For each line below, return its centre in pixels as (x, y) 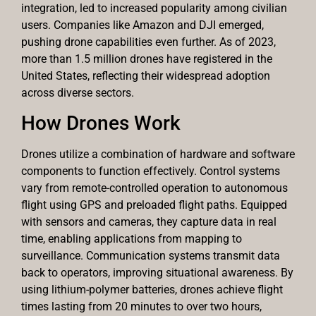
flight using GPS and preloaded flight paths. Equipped (154, 205)
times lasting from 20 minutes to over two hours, (141, 307)
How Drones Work (101, 123)
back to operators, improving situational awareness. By (157, 273)
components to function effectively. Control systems (151, 171)
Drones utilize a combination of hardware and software (158, 154)
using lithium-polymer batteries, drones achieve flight (152, 290)
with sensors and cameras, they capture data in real (149, 222)
